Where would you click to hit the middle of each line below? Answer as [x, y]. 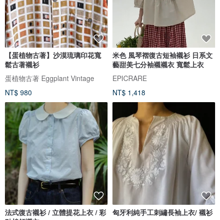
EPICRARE [130, 78]
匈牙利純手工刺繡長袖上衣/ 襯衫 [163, 212]
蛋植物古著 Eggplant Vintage [50, 78]
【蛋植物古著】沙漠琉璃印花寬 [53, 55]
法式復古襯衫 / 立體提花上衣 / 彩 [55, 212]
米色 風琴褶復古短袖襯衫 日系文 [163, 55]
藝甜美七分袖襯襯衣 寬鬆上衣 [158, 65]
